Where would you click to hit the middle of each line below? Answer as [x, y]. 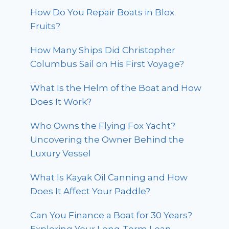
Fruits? [45, 26]
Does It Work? [61, 102]
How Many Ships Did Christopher [103, 50]
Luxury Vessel [61, 154]
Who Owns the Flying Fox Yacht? [103, 126]
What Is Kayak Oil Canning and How [109, 178]
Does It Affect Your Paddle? [90, 191]
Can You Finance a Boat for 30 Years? [111, 215]
